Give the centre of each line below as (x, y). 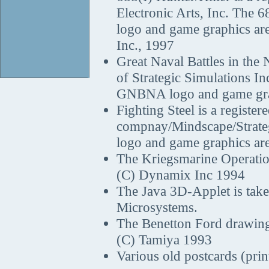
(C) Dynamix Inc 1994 (181, 175)
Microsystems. (157, 207)
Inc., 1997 (145, 45)
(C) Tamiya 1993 (164, 240)
